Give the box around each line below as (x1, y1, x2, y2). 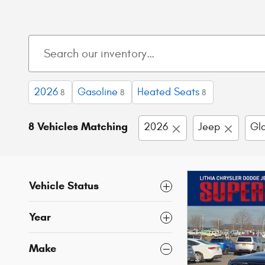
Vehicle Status (29, 179, 99, 193)
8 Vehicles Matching (28, 120, 128, 134)
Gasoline (77, 86, 118, 99)
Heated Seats (137, 86, 199, 99)
